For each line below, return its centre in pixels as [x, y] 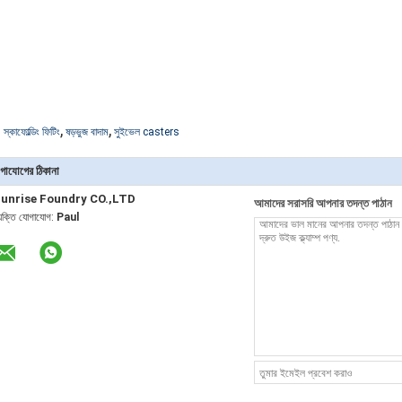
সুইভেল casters [147, 132]
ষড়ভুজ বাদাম [87, 132]
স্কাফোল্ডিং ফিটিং [32, 132]
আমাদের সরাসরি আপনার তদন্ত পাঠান [323, 203]
